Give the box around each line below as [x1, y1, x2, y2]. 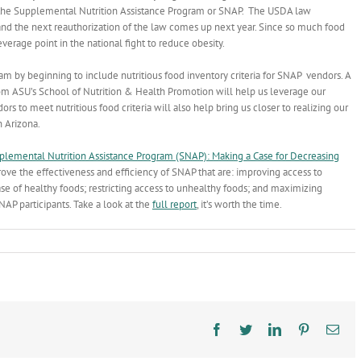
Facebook [222, 322, 272, 335]
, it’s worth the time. [197, 197, 282, 211]
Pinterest [309, 322, 353, 335]
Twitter [251, 322, 288, 335]
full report [152, 197, 197, 211]
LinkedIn [280, 322, 327, 335]
